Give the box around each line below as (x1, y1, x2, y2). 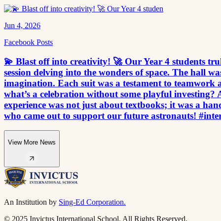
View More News (8, 138, 56, 146)
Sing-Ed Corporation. (59, 197, 126, 206)
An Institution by (4, 197, 57, 206)
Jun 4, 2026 (4, 21, 40, 30)
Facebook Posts (4, 37, 53, 46)
